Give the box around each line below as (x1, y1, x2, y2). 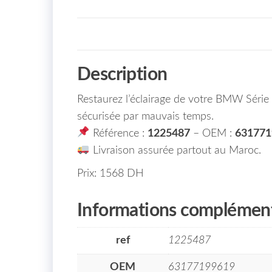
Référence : (89, 127, 148, 139)
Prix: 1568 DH (77, 168, 144, 179)
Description (77, 65, 168, 84)
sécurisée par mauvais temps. (77, 110, 214, 122)
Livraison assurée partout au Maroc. (89, 144, 261, 156)
